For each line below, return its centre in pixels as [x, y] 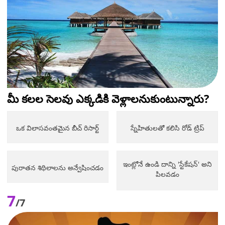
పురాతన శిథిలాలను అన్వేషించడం [58, 168]
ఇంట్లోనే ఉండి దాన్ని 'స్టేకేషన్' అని [167, 164]
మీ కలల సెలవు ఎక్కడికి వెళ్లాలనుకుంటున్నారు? [108, 99]
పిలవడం [167, 174]
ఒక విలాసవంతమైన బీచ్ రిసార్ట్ [58, 128]
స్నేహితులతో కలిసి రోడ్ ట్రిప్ [167, 128]
